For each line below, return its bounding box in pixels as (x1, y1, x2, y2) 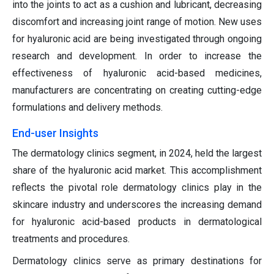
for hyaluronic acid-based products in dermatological (12, 215, 262, 228)
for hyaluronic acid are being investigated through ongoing (12, 32, 262, 45)
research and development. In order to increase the (12, 50, 262, 62)
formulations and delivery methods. (12, 101, 163, 113)
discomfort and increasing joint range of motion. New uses (12, 15, 262, 28)
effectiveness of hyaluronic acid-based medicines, (12, 67, 262, 79)
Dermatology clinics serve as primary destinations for (12, 254, 262, 267)
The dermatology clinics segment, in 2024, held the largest (12, 147, 262, 159)
